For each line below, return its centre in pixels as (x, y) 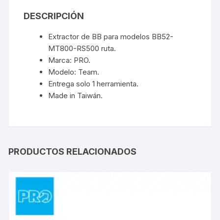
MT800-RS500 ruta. (82, 48)
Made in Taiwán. (76, 95)
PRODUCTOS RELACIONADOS (73, 151)
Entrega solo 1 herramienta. (94, 83)
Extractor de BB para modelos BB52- (111, 36)
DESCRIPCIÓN (54, 16)
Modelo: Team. (74, 72)
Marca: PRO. (69, 60)
